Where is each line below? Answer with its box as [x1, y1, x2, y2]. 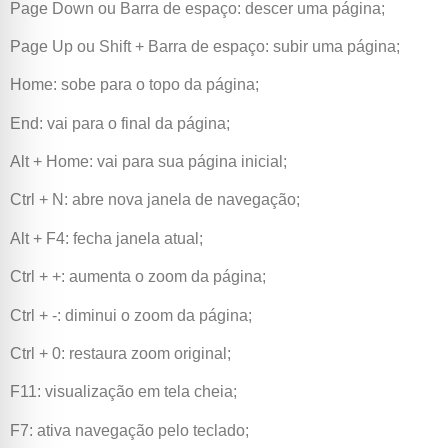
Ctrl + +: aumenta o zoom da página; [10, 268, 266, 286]
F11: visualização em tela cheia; [10, 383, 237, 401]
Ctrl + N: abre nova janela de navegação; [10, 191, 300, 209]
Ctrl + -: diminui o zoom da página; [10, 306, 252, 324]
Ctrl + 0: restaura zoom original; [10, 345, 231, 363]
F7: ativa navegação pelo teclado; [10, 421, 249, 439]
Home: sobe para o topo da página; [10, 76, 259, 94]
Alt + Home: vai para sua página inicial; [10, 153, 287, 171]
